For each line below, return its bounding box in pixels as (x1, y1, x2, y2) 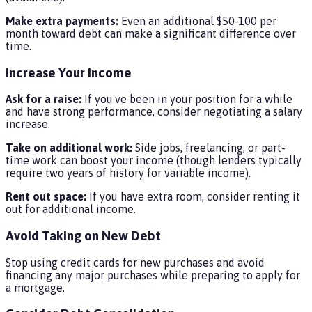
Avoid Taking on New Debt (6, 228, 161, 243)
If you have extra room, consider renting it (86, 190, 300, 203)
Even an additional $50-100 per (118, 14, 276, 27)
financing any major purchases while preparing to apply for (6, 268, 300, 281)
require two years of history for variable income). (6, 166, 251, 180)
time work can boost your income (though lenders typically (6, 154, 302, 167)
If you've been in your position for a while (81, 93, 292, 106)
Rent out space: (6, 190, 86, 203)
